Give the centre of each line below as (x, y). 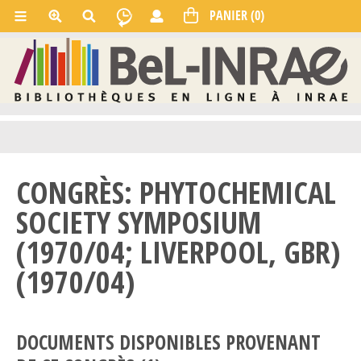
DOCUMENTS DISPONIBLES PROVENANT (168, 342)
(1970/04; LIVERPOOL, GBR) (178, 252)
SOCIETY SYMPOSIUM (139, 222)
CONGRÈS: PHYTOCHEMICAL (176, 192)
